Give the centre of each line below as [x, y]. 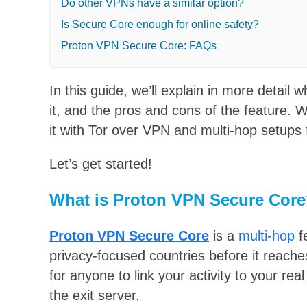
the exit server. [95, 295]
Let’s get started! [101, 163]
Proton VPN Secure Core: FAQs [139, 45]
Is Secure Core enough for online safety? [160, 24]
